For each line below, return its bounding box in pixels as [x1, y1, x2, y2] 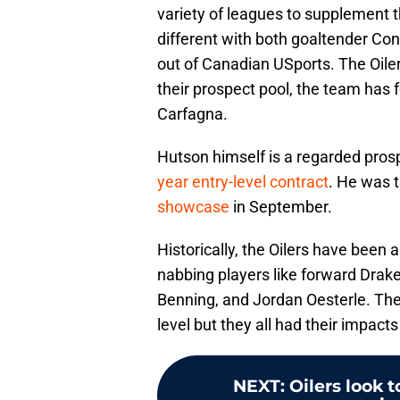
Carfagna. [157, 104, 228, 124]
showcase [157, 197, 233, 217]
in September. [233, 197, 332, 217]
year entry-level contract [157, 172, 329, 192]
